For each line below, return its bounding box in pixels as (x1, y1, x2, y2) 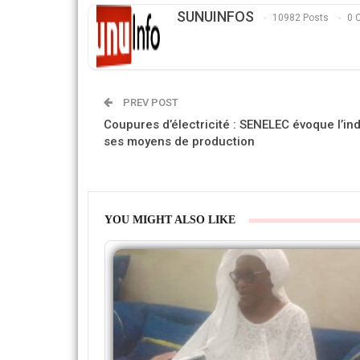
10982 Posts (272, 12, 329, 24)
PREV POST (121, 96, 178, 109)
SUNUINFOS (177, 8, 254, 26)
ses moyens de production (104, 134, 255, 149)
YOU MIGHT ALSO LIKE (104, 214, 235, 227)
